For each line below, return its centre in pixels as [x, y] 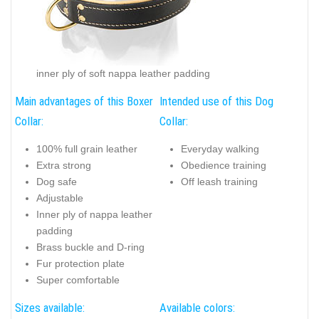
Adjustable [60, 198]
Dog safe [57, 181]
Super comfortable [78, 279]
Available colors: [197, 308]
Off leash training [219, 181]
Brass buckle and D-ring [90, 247]
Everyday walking [220, 148]
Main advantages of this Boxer [84, 101]
